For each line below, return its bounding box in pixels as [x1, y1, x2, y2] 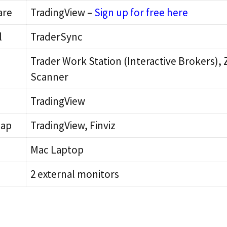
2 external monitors [30, 167, 119, 181]
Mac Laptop [30, 142, 84, 157]
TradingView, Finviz [30, 118, 116, 132]
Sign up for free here [94, 5, 188, 19]
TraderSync [30, 29, 83, 44]
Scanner [30, 69, 68, 84]
